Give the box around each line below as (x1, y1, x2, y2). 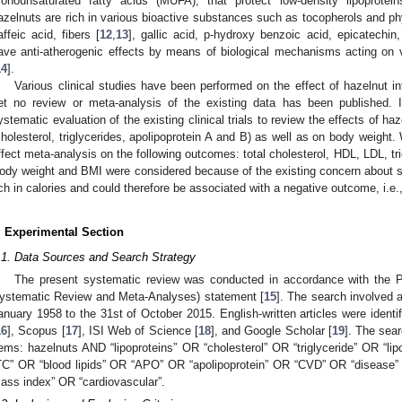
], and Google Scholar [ (210, 324, 332, 338)
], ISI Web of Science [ (77, 324, 198, 338)
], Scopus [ (7, 324, 66, 338)
